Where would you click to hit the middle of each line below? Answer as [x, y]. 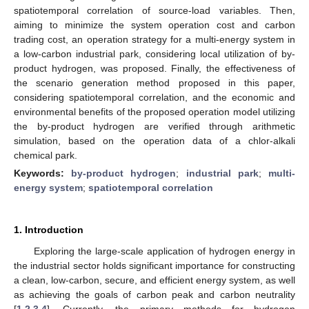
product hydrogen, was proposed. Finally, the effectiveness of [154, 68]
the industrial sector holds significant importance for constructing [154, 265]
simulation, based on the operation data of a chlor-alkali [154, 140]
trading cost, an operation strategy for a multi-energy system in [154, 39]
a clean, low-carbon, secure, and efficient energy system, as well [154, 280]
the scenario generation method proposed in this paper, [154, 82]
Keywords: [43, 173]
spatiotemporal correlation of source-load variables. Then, [154, 10]
